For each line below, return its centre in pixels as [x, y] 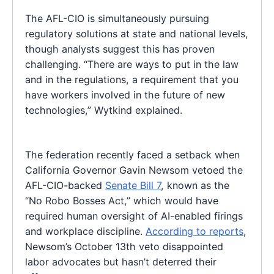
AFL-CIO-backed [65, 185]
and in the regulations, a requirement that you [132, 79]
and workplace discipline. [85, 231]
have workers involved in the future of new [125, 94]
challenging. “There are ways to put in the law [132, 64]
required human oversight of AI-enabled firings [134, 216]
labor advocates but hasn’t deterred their [121, 261]
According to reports [194, 231]
